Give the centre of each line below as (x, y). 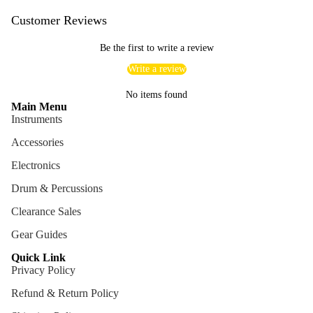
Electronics (36, 165)
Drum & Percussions (57, 188)
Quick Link (38, 257)
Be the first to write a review (156, 48)
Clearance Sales (46, 211)
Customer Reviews (59, 20)
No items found (156, 94)
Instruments (37, 119)
